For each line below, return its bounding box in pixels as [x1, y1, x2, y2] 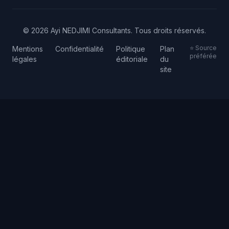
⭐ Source [190, 44, 217, 52]
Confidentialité [55, 44, 104, 53]
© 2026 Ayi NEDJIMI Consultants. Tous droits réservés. [23, 26, 206, 35]
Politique [116, 44, 145, 53]
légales [12, 55, 37, 63]
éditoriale [116, 55, 148, 63]
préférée [190, 52, 217, 60]
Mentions [12, 44, 43, 53]
